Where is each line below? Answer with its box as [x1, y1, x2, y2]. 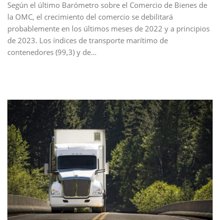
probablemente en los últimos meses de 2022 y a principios [7, 24, 210, 34]
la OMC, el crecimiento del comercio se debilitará [7, 12, 173, 22]
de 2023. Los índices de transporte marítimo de [7, 35, 168, 46]
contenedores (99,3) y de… [7, 47, 97, 57]
